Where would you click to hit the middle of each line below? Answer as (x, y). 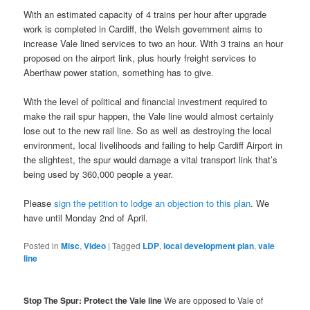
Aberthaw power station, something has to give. (119, 72)
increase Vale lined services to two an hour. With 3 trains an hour (154, 43)
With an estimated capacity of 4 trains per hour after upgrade (145, 14)
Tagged (127, 246)
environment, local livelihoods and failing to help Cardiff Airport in (153, 145)
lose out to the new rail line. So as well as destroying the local (148, 130)
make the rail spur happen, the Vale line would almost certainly (149, 116)
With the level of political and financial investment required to (146, 101)
